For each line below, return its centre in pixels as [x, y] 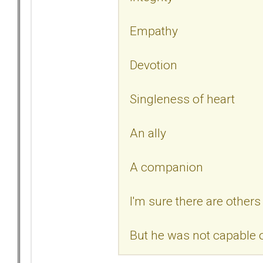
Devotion [154, 65]
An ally [148, 133]
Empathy [154, 31]
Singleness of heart [182, 99]
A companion [166, 167]
